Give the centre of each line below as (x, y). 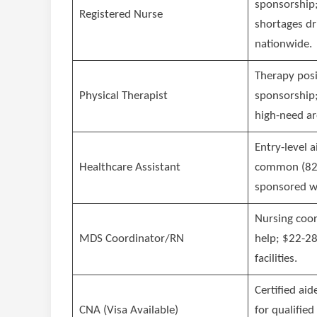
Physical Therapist (123, 96)
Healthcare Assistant (129, 168)
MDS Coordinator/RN (131, 239)
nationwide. (283, 45)
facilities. (276, 259)
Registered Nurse (121, 15)
